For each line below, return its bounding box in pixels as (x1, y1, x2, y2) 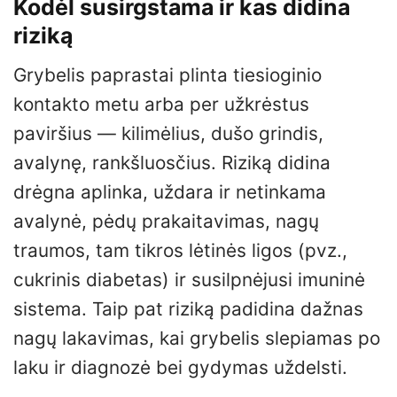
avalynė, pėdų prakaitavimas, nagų (13, 210, 319, 233)
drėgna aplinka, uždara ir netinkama (13, 181, 326, 204)
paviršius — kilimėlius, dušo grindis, (13, 122, 323, 145)
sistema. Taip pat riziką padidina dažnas (13, 298, 363, 321)
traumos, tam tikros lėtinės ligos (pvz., (13, 239, 347, 262)
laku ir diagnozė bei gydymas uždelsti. (13, 356, 347, 379)
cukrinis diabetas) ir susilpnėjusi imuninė (13, 269, 365, 292)
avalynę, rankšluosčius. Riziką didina (13, 152, 331, 175)
